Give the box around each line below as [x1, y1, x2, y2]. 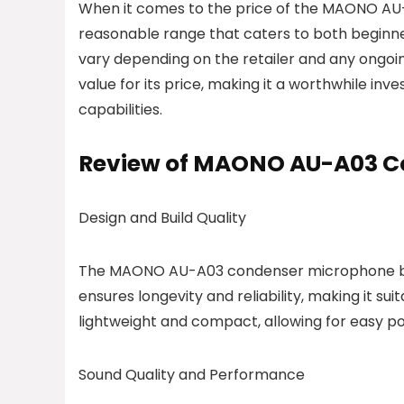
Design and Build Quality [78, 207, 246, 228]
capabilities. [78, 98, 162, 120]
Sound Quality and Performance [78, 363, 305, 385]
